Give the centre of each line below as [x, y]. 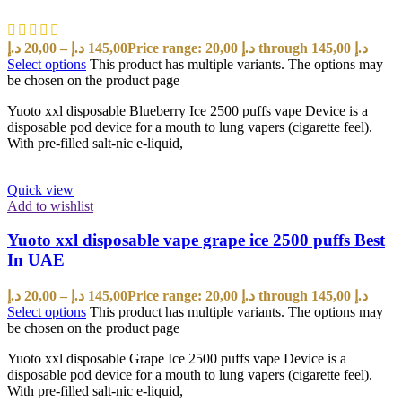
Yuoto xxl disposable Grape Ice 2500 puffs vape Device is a [177, 358]
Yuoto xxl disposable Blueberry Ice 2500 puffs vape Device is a [188, 110]
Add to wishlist [50, 205]
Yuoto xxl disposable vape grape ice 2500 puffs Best [196, 240]
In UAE [36, 260]
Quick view [40, 189]
